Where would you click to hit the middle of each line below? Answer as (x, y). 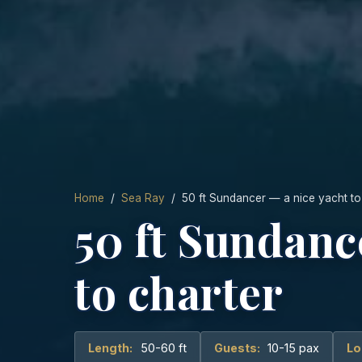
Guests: (237, 348)
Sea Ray (143, 198)
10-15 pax (292, 348)
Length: (110, 348)
